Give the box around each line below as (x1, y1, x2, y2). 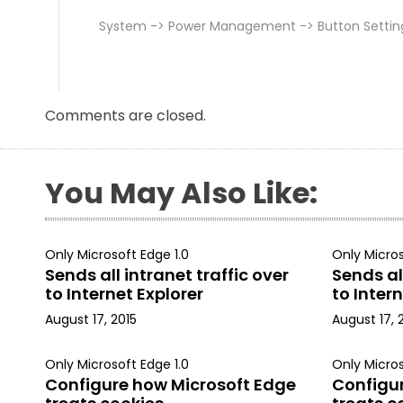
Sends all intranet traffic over (45, 264, 289, 286)
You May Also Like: (45, 173, 318, 213)
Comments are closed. (45, 105, 206, 126)
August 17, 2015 (45, 310, 137, 328)
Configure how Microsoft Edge (45, 373, 296, 396)
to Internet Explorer (45, 282, 203, 305)
